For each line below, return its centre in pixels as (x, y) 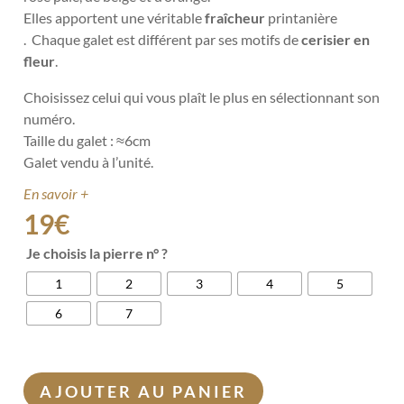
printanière (302, 18)
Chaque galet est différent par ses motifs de (167, 40)
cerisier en (336, 40)
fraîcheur (235, 18)
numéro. (50, 119)
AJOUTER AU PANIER (144, 391)
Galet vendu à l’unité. (89, 162)
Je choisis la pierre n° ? (97, 253)
